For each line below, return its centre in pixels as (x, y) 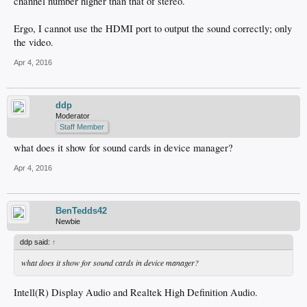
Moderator (73, 115)
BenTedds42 (81, 210)
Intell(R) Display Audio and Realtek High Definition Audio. (136, 293)
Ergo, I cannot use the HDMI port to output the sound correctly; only (153, 28)
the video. (34, 42)
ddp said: (36, 242)
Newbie (68, 221)
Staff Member (82, 126)
